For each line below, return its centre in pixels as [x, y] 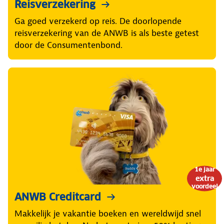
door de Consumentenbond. [68, 45]
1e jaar [204, 169]
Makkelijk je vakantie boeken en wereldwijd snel [108, 214]
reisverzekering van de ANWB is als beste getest [107, 33]
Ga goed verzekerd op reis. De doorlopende [98, 21]
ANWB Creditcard [58, 197]
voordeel [204, 186]
